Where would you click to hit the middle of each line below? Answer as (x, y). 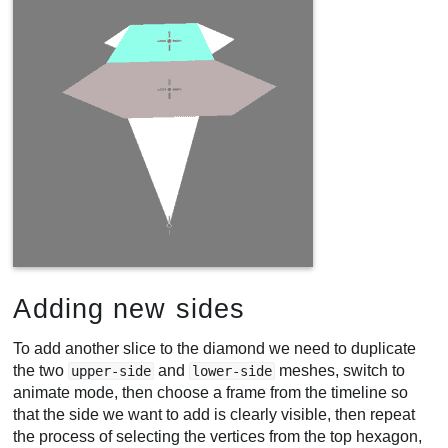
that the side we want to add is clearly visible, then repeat (214, 415)
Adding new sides (129, 308)
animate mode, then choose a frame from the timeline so (211, 393)
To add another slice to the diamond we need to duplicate (215, 349)
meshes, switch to (340, 371)
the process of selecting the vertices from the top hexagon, (218, 437)
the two (41, 371)
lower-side (232, 371)
